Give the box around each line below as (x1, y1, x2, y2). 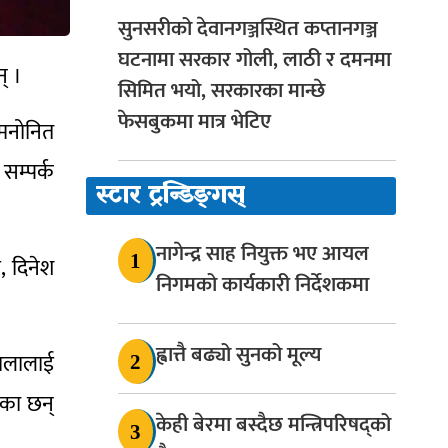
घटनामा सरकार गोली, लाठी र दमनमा (118, 42, 391, 78)
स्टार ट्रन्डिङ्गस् (96, 178, 244, 215)
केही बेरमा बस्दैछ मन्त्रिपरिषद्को (156, 407, 391, 443)
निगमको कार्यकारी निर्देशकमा (156, 267, 369, 303)
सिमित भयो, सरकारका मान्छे (118, 73, 325, 109)
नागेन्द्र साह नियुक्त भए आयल (156, 236, 369, 272)
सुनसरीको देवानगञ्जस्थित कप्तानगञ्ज (118, 11, 378, 47)
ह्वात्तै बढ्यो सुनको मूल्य (156, 337, 322, 373)
